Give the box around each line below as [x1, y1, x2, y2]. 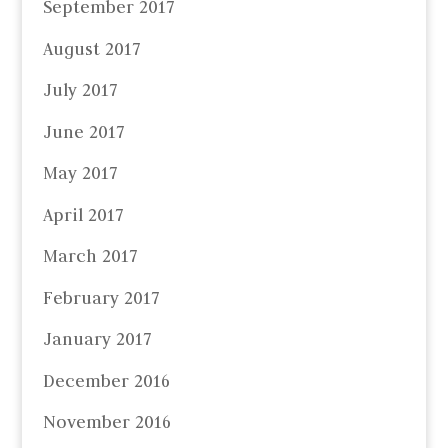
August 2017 [42, 37, 141, 60]
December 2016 [42, 369, 170, 392]
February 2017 [42, 286, 160, 309]
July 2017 [42, 79, 118, 102]
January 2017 [42, 328, 152, 351]
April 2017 [42, 203, 124, 226]
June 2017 [42, 120, 125, 143]
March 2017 [42, 245, 138, 268]
